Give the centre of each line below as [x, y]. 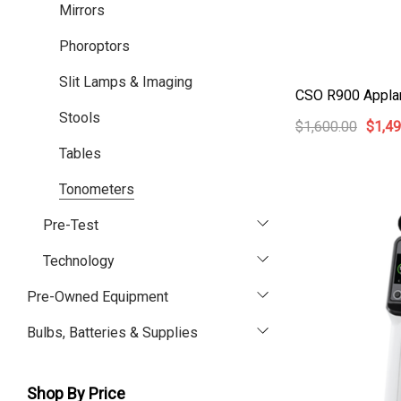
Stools [80, 118]
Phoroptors [94, 46]
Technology [79, 261]
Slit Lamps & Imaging [126, 82]
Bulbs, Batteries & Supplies [112, 333]
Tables [80, 154]
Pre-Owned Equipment [98, 297]
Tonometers [97, 189]
